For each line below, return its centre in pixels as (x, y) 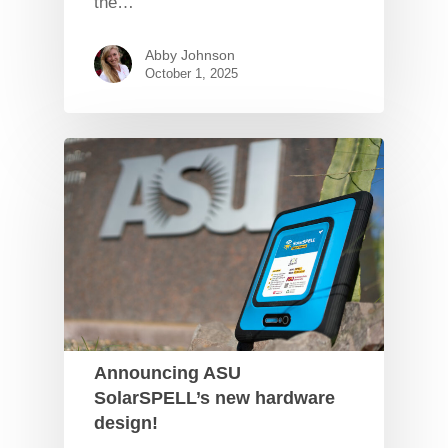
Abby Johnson (190, 54)
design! (126, 422)
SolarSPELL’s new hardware (214, 397)
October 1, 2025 (191, 73)
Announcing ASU (167, 372)
